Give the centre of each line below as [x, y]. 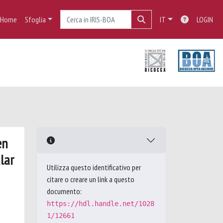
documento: [64, 191]
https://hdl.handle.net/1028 [101, 204]
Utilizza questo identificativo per [94, 167]
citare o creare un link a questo [91, 179]
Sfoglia [35, 19]
